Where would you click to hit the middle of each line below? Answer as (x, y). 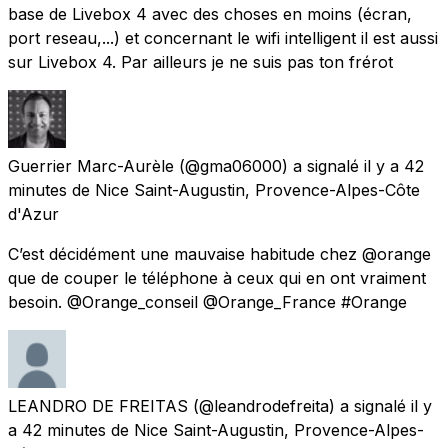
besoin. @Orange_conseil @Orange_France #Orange (207, 301)
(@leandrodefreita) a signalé (299, 405)
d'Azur (33, 213)
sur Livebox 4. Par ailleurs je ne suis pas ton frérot (200, 61)
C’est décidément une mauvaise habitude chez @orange (219, 253)
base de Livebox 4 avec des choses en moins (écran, (210, 13)
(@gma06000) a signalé (269, 165)
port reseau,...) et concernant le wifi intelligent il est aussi (223, 37)
